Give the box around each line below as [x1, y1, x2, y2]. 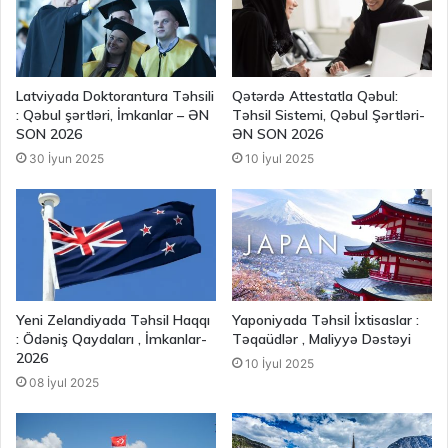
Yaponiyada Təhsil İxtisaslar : [232, 311, 419, 330]
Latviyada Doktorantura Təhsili [16, 86, 214, 105]
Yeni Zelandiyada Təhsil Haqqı [16, 311, 210, 330]
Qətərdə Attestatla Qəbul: [232, 86, 398, 105]
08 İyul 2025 [29, 375, 99, 391]
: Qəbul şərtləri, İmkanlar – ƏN [16, 105, 209, 124]
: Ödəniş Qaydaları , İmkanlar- [16, 330, 207, 349]
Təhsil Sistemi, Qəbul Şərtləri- [232, 105, 425, 124]
